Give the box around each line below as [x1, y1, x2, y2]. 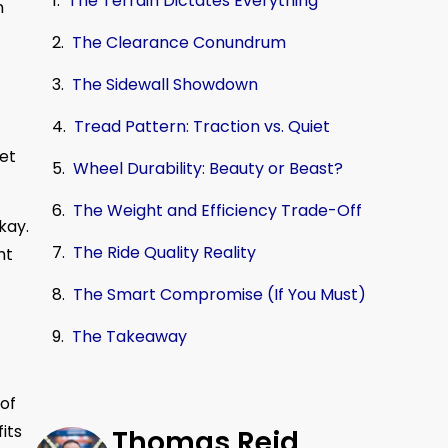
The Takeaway [72, 325, 187, 349]
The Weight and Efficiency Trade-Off [73, 199, 362, 223]
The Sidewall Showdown [72, 73, 258, 97]
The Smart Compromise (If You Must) [73, 283, 366, 307]
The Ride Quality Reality [73, 241, 256, 265]
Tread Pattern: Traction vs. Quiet [74, 115, 330, 139]
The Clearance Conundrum [72, 31, 286, 55]
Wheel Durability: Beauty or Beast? [73, 157, 343, 181]
